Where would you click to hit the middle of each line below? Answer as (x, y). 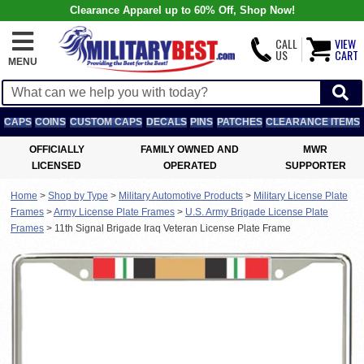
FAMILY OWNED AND (190, 149)
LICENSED (57, 166)
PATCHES (239, 122)
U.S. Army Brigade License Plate (257, 212)
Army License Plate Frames (114, 212)
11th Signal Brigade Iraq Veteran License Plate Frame (173, 228)
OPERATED (190, 166)
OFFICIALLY (56, 149)
